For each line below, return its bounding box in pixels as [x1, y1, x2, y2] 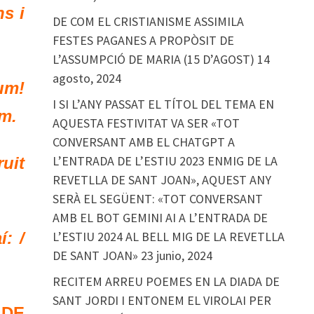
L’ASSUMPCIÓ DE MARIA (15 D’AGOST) [52, 51, 254, 67]
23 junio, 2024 [140, 247, 212, 264]
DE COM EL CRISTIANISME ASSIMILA [52, 13, 244, 29]
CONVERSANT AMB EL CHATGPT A [52, 134, 235, 150]
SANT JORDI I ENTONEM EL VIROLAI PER [52, 292, 271, 308]
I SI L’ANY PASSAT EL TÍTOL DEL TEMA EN [52, 96, 274, 112]
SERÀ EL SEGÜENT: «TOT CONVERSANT [52, 191, 263, 207]
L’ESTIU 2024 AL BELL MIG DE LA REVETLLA [52, 228, 285, 245]
